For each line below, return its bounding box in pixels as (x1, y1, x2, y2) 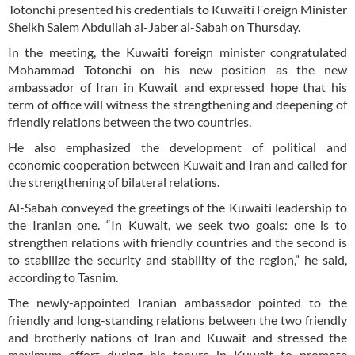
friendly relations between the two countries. (8, 113, 251, 129)
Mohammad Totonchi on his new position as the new (8, 61, 347, 77)
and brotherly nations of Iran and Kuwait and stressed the (8, 329, 347, 345)
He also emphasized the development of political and (8, 139, 347, 155)
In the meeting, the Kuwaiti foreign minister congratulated (8, 44, 347, 59)
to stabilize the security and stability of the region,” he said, (8, 251, 347, 267)
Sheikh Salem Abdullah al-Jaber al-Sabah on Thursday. (8, 18, 303, 34)
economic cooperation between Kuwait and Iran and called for (8, 156, 347, 172)
